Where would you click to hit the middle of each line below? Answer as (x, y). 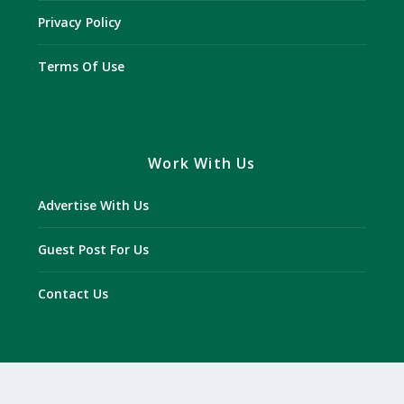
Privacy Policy (80, 23)
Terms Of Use (82, 67)
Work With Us (202, 164)
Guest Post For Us (94, 250)
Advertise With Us (94, 206)
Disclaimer (202, 392)
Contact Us (73, 294)
